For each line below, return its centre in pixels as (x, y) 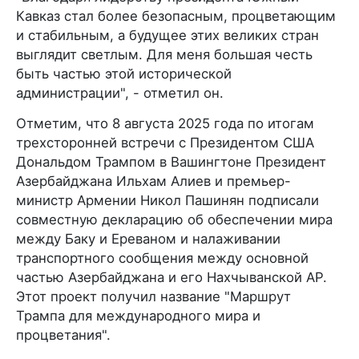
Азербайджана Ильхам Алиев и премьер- (153, 181)
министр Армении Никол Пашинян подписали (167, 200)
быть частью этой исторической (124, 73)
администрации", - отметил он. (120, 93)
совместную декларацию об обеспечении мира (174, 219)
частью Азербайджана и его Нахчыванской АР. (171, 277)
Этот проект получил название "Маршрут (153, 296)
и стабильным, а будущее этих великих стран (167, 35)
